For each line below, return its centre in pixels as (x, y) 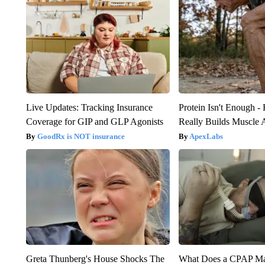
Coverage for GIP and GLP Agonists (94, 121)
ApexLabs (206, 136)
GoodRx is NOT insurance (81, 136)
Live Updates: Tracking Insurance (89, 107)
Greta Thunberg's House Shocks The (95, 258)
